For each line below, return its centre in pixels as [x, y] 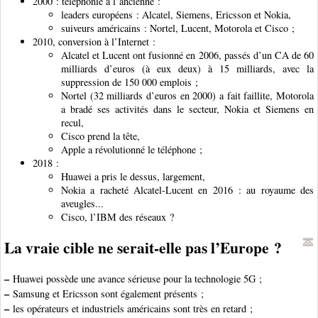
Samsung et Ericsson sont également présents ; [106, 293]
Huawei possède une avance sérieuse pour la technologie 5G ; [136, 278]
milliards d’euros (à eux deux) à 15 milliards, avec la [187, 68]
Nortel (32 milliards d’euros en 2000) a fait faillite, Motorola [187, 95]
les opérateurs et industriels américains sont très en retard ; [131, 308]
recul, [72, 122]
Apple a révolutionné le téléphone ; [132, 149]
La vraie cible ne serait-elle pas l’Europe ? [143, 247]
